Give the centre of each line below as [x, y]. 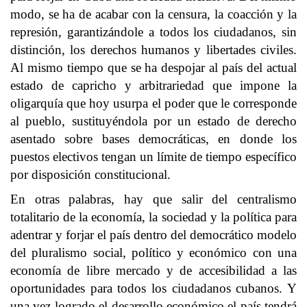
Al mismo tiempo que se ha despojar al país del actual [153, 67]
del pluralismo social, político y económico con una [153, 253]
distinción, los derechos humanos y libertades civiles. [153, 50]
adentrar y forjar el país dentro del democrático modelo [153, 235]
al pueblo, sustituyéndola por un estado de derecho [153, 121]
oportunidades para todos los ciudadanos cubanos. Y [153, 288]
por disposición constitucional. [90, 174]
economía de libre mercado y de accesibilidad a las [153, 270]
